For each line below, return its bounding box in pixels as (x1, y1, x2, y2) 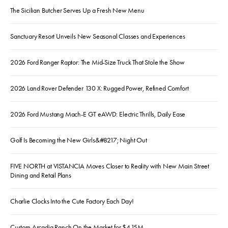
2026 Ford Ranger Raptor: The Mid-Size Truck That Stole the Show (10, 58, 185, 67)
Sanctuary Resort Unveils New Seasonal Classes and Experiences (10, 32, 185, 41)
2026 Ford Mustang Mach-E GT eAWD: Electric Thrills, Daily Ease (10, 109, 186, 119)
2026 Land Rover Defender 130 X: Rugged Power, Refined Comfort (10, 83, 189, 93)
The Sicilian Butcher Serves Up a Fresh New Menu (10, 6, 146, 15)
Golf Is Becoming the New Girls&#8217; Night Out (10, 135, 147, 145)
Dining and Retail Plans (10, 170, 71, 180)
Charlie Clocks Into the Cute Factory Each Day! (10, 196, 134, 206)
